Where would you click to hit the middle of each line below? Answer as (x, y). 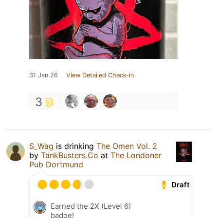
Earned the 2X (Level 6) (91, 206)
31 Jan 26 (44, 75)
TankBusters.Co (70, 155)
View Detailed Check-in (100, 75)
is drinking (75, 146)
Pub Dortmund (56, 164)
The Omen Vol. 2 (127, 146)
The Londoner (136, 155)
